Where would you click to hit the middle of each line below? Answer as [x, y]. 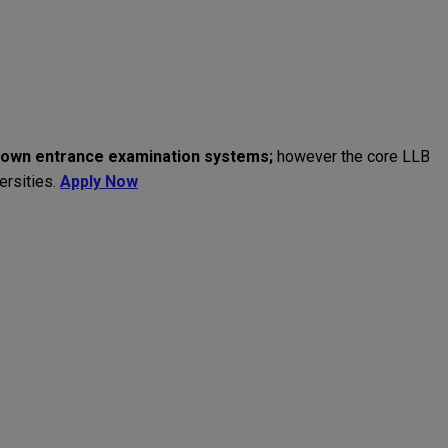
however [307, 157]
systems [236, 157]
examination [154, 157]
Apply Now [99, 182]
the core [369, 157]
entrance [69, 157]
